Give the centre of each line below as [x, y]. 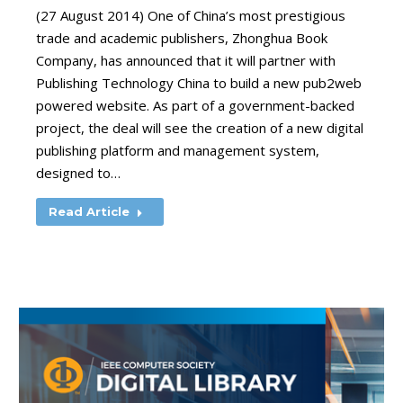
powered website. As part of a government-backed [195, 105]
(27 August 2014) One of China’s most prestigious [191, 15]
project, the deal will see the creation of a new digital [200, 128]
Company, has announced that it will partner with [186, 60]
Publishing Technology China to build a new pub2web [199, 83]
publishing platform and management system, [178, 150]
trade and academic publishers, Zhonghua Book [182, 38]
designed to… [78, 173]
